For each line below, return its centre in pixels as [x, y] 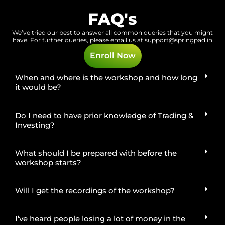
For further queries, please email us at [87, 40]
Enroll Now [113, 55]
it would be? [38, 87]
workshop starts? [48, 162]
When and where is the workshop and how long [106, 77]
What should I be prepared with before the [96, 153]
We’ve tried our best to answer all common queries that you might [113, 32]
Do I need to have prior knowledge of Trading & [104, 115]
